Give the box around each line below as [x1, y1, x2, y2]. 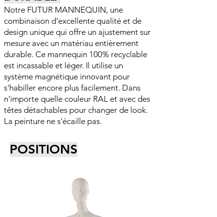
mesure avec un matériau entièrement [4, 38, 139, 48]
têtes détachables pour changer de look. [4, 105, 148, 115]
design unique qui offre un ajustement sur [4, 27, 151, 37]
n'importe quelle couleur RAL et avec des [4, 94, 150, 104]
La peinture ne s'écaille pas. [4, 116, 102, 126]
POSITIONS [10, 142, 77, 157]
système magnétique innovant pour [4, 72, 130, 81]
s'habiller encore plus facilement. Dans [4, 83, 140, 93]
